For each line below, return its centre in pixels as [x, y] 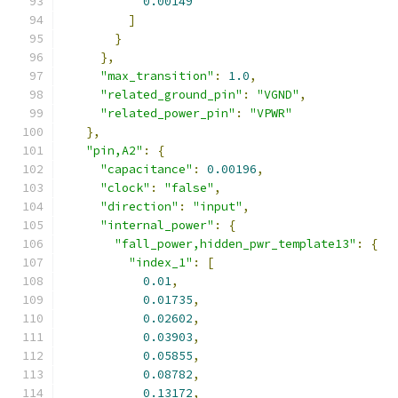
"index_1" [161, 263]
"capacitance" [147, 169]
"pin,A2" [115, 151]
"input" [218, 207]
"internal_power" [157, 225]
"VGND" [278, 95]
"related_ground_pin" [171, 95]
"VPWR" [271, 113]
